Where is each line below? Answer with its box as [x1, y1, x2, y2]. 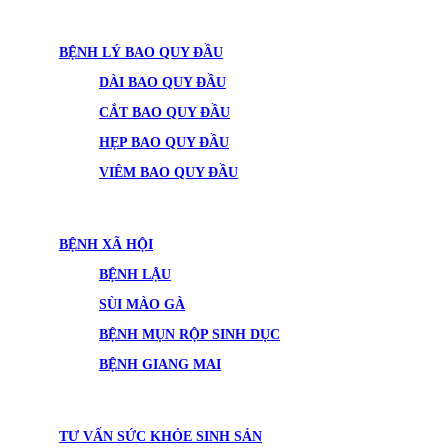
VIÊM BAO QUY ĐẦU [99, 165, 238, 180]
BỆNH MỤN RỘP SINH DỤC [99, 327, 280, 342]
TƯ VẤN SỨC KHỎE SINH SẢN [59, 429, 262, 444]
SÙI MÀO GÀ [99, 297, 185, 312]
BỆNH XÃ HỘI [59, 237, 153, 252]
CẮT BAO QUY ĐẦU [99, 105, 230, 120]
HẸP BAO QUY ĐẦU [99, 135, 229, 150]
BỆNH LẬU [99, 267, 171, 282]
